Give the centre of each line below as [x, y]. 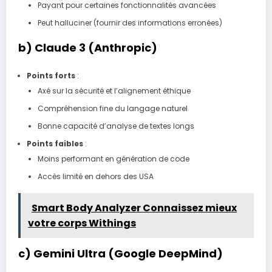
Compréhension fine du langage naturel [112, 108]
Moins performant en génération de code [113, 158]
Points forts [51, 75]
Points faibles [55, 143]
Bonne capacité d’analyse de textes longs [116, 126]
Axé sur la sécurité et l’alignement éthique [114, 90]
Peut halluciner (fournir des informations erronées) [130, 23]
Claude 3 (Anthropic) [96, 48]
